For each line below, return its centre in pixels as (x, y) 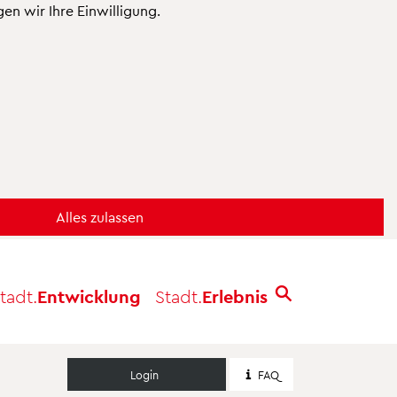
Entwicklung (89, 296)
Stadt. (179, 296)
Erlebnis (235, 296)
